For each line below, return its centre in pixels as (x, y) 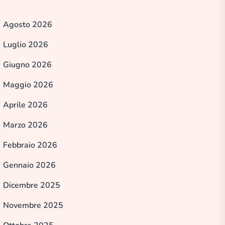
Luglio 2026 (26, 44)
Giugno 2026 (27, 65)
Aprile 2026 (25, 105)
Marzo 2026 (25, 125)
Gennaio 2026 (29, 165)
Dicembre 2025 (32, 185)
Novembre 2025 (33, 205)
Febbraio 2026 (30, 145)
